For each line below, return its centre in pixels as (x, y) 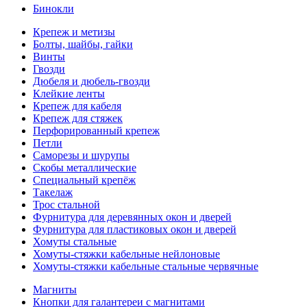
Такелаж (53, 192)
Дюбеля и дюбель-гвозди (91, 81)
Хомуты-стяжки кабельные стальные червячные (146, 266)
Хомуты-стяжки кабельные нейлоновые (126, 254)
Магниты (55, 290)
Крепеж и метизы (74, 32)
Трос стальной (66, 205)
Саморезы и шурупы (81, 155)
